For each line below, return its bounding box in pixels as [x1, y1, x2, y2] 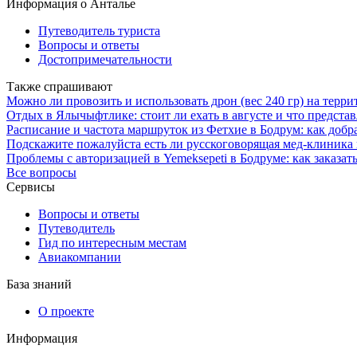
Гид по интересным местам [38, 235, 186, 249]
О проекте [38, 304, 94, 318]
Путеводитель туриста [38, 23, 160, 37]
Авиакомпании [38, 249, 121, 264]
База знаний [6, 277, 72, 291]
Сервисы [6, 179, 55, 194]
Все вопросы [6, 165, 76, 179]
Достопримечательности [38, 52, 172, 66]
